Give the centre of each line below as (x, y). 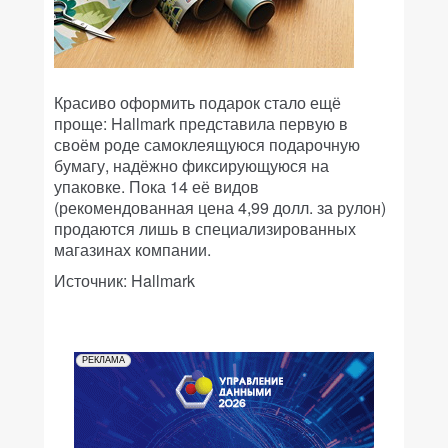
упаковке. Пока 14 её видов (156, 186)
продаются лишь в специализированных (205, 228)
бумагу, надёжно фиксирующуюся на (191, 165)
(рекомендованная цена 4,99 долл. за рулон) (220, 207)
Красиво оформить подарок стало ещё (197, 102)
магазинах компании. (132, 249)
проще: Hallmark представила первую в (201, 123)
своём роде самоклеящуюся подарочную (207, 144)
